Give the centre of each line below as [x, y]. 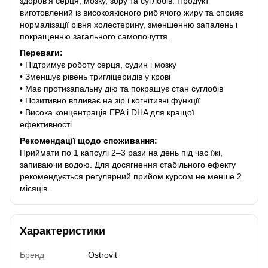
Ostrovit [103, 255]
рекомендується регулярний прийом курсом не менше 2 [131, 176]
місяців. [35, 188]
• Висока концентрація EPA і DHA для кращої [107, 112]
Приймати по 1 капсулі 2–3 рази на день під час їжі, [121, 152]
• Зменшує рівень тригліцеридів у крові [95, 76]
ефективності [46, 124]
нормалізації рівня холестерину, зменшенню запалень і [129, 24]
